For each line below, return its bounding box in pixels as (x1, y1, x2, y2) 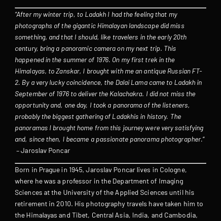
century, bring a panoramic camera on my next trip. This (15, 43, 177, 52)
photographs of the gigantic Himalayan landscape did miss (15, 21, 184, 30)
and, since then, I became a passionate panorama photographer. (15, 134, 203, 143)
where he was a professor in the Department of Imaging (15, 177, 184, 185)
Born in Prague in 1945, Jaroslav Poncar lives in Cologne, (15, 165, 187, 174)
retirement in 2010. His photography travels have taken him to (15, 199, 204, 208)
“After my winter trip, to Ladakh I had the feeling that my (15, 9, 177, 18)
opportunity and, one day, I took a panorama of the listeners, (15, 100, 190, 109)
